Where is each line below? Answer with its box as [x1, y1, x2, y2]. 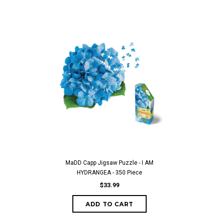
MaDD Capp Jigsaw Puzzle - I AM [66, 159, 153, 166]
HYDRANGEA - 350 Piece [77, 169, 142, 176]
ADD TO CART [86, 200, 133, 208]
